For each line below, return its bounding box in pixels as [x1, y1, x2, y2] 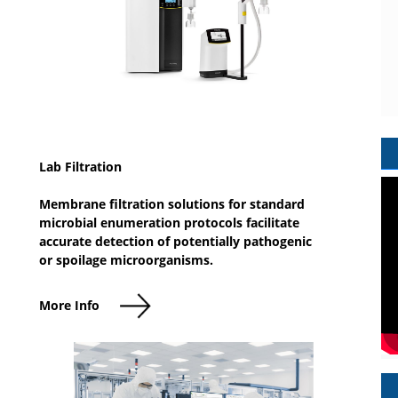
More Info [39, 296, 99, 314]
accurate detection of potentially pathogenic [39, 232, 312, 250]
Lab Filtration [39, 157, 122, 175]
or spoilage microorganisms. [39, 251, 213, 268]
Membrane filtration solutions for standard [39, 195, 305, 212]
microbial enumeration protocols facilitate [39, 213, 299, 231]
